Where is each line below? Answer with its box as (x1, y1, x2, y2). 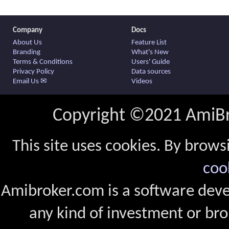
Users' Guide (131, 58, 170, 66)
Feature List (131, 39, 167, 47)
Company (13, 27, 42, 35)
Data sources (131, 68, 171, 76)
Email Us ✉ (13, 78, 47, 86)
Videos (131, 78, 152, 86)
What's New (131, 49, 169, 57)
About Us (13, 39, 42, 47)
